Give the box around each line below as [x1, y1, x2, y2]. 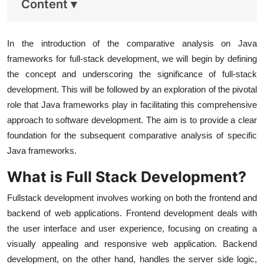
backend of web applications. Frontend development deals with [7, 208, 257, 219]
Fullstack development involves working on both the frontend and [7, 193, 257, 203]
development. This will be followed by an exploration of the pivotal [7, 84, 257, 95]
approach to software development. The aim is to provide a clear [7, 115, 257, 126]
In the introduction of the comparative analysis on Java [7, 38, 257, 49]
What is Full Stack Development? [7, 168, 246, 186]
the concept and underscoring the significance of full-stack [7, 69, 257, 80]
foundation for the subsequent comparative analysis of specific [7, 130, 257, 141]
